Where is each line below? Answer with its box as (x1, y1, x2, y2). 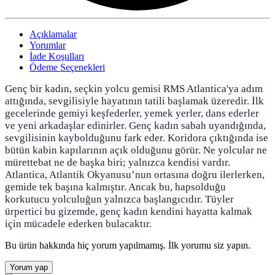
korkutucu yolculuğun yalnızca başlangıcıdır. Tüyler (5, 193, 234, 205)
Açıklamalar (29, 28, 77, 39)
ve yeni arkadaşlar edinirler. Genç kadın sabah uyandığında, (5, 119, 266, 131)
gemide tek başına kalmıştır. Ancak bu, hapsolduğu (5, 180, 226, 193)
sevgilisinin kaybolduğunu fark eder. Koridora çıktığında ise (5, 131, 268, 144)
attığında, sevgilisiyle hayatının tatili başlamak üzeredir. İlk (5, 95, 264, 107)
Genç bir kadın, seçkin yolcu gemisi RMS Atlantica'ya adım (5, 82, 263, 95)
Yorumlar (29, 39, 66, 50)
